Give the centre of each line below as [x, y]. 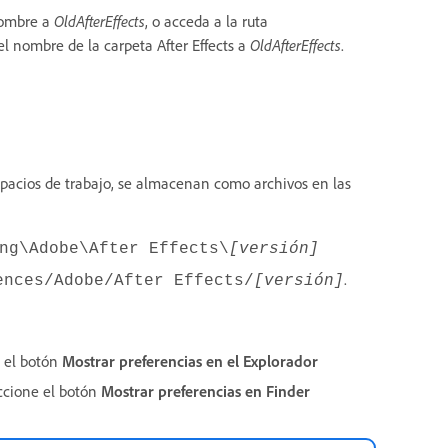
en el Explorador [262, 360]
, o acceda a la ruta [206, 21]
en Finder [277, 390]
